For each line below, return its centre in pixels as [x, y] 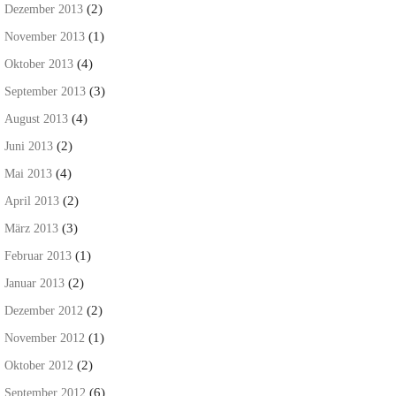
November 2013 [45, 36]
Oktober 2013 [39, 64]
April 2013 [32, 201]
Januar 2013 [34, 283]
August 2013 [36, 118]
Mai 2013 [28, 173]
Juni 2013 [29, 146]
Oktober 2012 [39, 365]
